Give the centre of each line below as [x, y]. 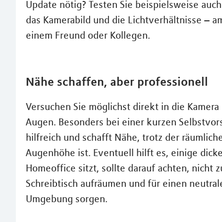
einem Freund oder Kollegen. [88, 35]
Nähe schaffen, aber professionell [117, 82]
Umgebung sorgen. [67, 199]
